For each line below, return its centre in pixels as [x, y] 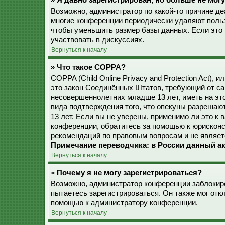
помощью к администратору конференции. [124, 203]
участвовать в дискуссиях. [97, 40]
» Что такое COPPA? [88, 67]
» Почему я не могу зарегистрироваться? [126, 173]
